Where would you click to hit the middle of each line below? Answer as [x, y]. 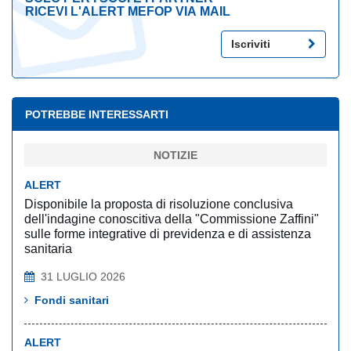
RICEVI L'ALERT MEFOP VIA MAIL [128, 11]
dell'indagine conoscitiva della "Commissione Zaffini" [172, 219]
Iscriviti [251, 44]
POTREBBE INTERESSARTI [97, 114]
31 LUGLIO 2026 [83, 277]
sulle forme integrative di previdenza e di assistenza [168, 234]
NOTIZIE [175, 155]
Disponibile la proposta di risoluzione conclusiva [159, 204]
